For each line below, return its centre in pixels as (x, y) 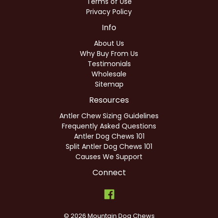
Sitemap (109, 84)
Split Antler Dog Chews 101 (109, 146)
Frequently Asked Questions (109, 126)
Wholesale (109, 74)
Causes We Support (109, 156)
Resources (109, 100)
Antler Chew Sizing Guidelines (109, 116)
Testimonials (109, 64)
